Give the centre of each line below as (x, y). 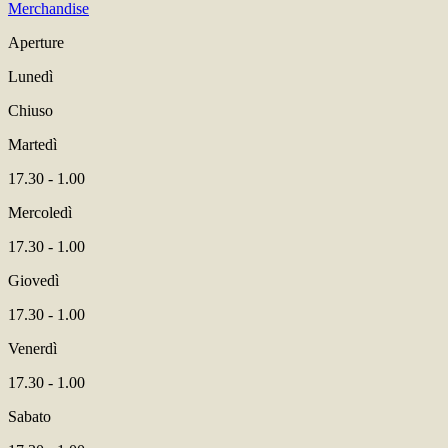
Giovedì (33, 280)
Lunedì (30, 76)
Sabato (29, 416)
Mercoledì (40, 212)
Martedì (32, 144)
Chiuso (30, 110)
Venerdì (32, 348)
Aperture (36, 42)
